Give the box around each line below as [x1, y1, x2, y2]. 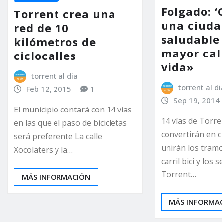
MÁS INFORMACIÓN [22, 172, 90, 182]
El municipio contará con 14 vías [14, 104, 132, 115]
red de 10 [14, 20, 69, 35]
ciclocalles [14, 48, 76, 63]
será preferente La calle [14, 131, 102, 142]
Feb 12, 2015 [26, 83, 71, 94]
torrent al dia [31, 70, 78, 81]
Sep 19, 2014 [173, 95, 220, 105]
